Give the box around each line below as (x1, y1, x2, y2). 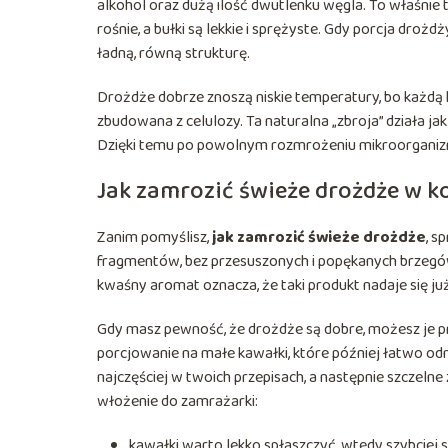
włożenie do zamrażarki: (97, 388, 258, 414)
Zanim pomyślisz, (97, 224, 212, 250)
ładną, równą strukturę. (97, 40, 250, 66)
